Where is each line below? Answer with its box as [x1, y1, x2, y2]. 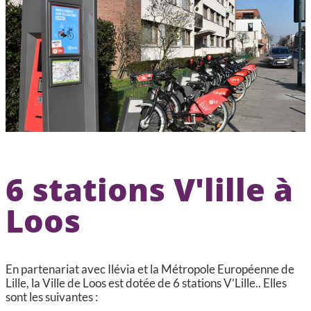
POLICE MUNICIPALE [56, 35, 150, 47]
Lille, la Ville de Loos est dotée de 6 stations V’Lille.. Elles [6, 275, 287, 290]
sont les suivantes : [6, 289, 99, 304]
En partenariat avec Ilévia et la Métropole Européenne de [6, 261, 295, 276]
